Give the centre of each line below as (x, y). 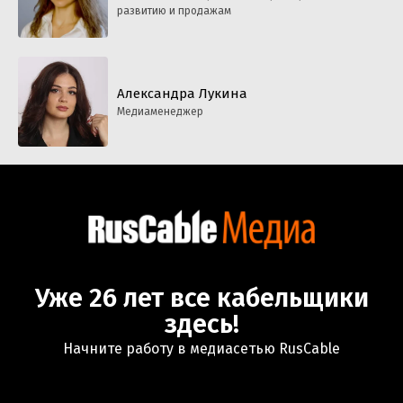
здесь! (201, 325)
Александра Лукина (182, 93)
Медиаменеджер (160, 111)
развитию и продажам (174, 10)
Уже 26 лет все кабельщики (201, 299)
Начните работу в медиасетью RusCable (201, 349)
